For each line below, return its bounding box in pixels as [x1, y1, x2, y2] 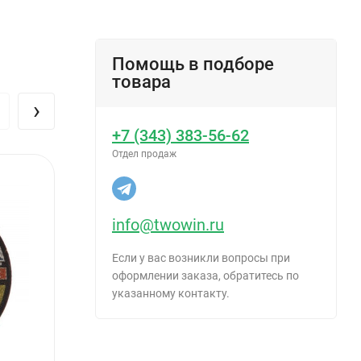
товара [112, 71, 171, 92]
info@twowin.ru [112, 214, 224, 234]
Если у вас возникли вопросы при [112, 251, 290, 264]
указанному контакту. [112, 286, 230, 300]
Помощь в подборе [112, 53, 274, 74]
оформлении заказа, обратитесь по [112, 268, 299, 282]
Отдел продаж [112, 147, 176, 160]
